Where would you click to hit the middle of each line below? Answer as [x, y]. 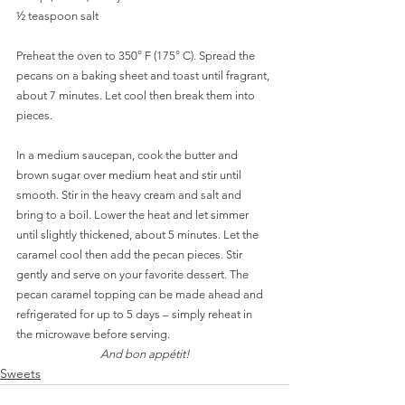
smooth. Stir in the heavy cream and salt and [130, 195]
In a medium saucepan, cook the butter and [128, 155]
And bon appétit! [145, 354]
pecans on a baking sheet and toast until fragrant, [144, 75]
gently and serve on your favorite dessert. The [134, 274]
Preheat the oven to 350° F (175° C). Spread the [137, 56]
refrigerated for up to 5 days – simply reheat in [136, 314]
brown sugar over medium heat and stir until [130, 175]
